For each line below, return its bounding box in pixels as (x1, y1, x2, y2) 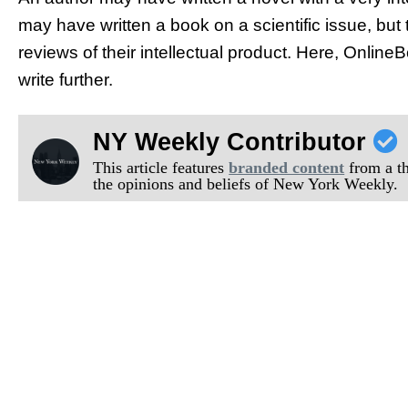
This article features (93, 158, 229, 177)
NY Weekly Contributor (93, 127, 374, 156)
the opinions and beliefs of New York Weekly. (93, 174, 399, 193)
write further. (18, 70, 113, 90)
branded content (229, 158, 345, 177)
